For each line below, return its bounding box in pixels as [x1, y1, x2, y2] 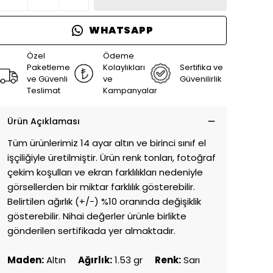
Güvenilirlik [179, 73, 222, 85]
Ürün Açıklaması [7, 115, 80, 127]
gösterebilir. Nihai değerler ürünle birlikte [7, 210, 186, 222]
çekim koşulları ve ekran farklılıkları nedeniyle [7, 166, 203, 179]
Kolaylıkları [103, 62, 146, 73]
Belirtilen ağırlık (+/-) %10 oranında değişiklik [7, 195, 201, 208]
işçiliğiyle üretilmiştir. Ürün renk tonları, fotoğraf [7, 151, 216, 164]
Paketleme [27, 62, 70, 73]
